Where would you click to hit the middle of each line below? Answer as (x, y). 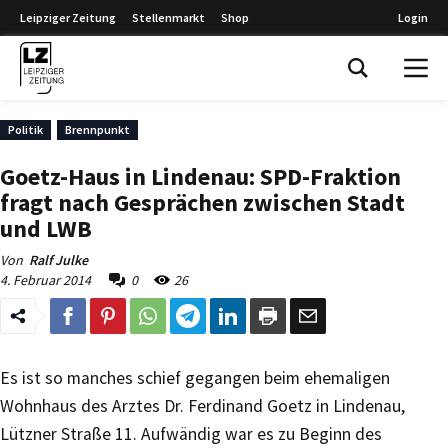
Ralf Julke (58, 260)
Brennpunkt (97, 129)
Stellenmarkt (168, 17)
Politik (25, 129)
